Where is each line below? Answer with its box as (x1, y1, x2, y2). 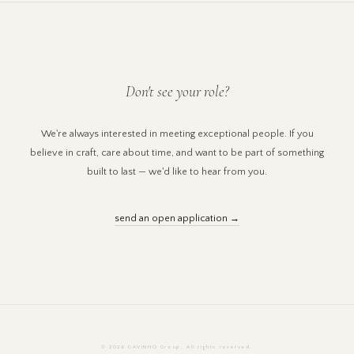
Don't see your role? (125, 81, 229, 101)
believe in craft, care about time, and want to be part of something (30, 146, 324, 158)
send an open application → (115, 212, 239, 224)
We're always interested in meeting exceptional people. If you (40, 127, 314, 139)
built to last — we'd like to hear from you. (87, 165, 267, 177)
